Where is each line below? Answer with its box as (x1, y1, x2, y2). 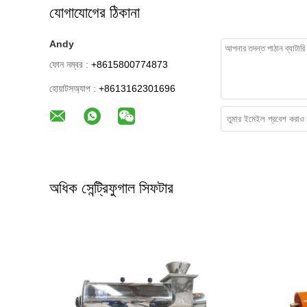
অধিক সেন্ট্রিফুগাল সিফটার (49, 180, 173, 197)
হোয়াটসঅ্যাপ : (49, 83, 96, 94)
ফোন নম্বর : (49, 59, 88, 70)
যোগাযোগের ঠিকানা (49, 4, 140, 21)
